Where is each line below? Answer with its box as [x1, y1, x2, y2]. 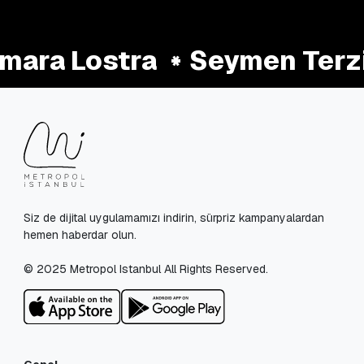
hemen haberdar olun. [24, 227, 137, 242]
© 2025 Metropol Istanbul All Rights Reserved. [24, 261, 269, 276]
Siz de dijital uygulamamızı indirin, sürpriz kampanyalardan [24, 210, 325, 225]
